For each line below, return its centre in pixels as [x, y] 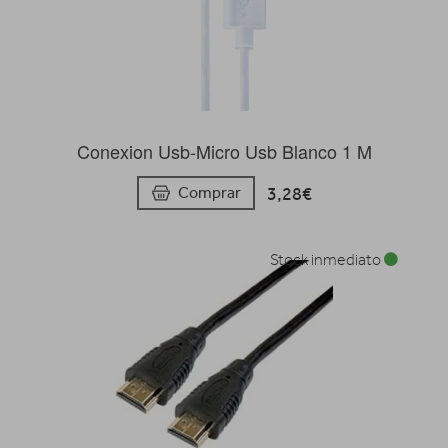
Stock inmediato [327, 260]
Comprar [209, 193]
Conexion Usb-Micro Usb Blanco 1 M [224, 150]
